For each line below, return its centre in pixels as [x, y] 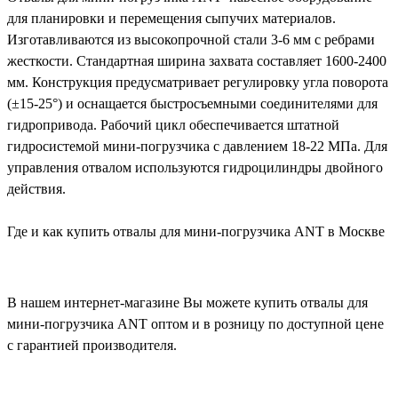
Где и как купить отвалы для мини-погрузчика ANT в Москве [196, 232]
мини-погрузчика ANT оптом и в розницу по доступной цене [195, 324]
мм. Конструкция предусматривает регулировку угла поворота [198, 83]
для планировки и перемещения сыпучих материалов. [171, 19]
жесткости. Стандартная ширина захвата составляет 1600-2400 [197, 61]
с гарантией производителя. [92, 346]
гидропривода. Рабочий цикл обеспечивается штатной [173, 125]
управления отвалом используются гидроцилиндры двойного [195, 168]
